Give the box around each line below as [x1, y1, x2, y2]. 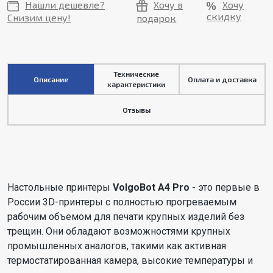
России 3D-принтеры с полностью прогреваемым [7, 196, 236, 208]
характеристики [107, 80, 166, 89]
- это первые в [190, 182, 260, 194]
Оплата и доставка [188, 74, 257, 83]
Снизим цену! [7, 11, 71, 23]
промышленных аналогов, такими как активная [7, 240, 226, 252]
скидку [207, 10, 242, 23]
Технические [113, 69, 160, 79]
